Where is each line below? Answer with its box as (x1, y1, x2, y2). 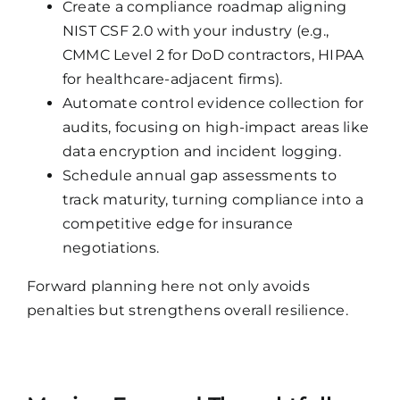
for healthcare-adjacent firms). (62, 70, 283, 87)
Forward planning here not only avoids (26, 277, 310, 295)
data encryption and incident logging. (62, 142, 341, 160)
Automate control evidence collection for (62, 94, 364, 112)
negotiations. (62, 238, 160, 256)
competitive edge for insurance (62, 214, 294, 232)
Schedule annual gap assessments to (62, 166, 337, 184)
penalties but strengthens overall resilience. (26, 301, 348, 319)
